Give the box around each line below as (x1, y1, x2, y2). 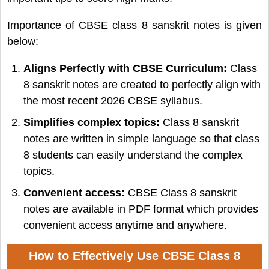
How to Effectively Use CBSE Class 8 (29, 249, 240, 263)
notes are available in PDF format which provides (23, 203, 258, 216)
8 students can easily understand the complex (23, 149, 243, 162)
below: (7, 35, 38, 48)
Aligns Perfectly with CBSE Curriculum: (23, 62, 227, 75)
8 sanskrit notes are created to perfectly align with (23, 79, 261, 91)
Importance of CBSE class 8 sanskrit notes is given (7, 19, 262, 32)
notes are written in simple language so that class (23, 133, 259, 145)
